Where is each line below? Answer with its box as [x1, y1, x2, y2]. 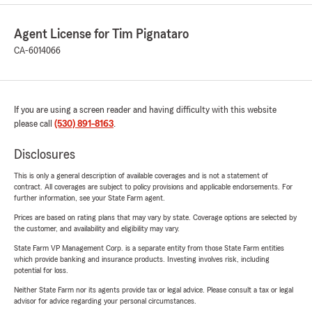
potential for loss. [14, 266, 68, 275]
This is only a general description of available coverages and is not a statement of [14, 171, 268, 180]
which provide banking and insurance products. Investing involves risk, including [14, 255, 270, 264]
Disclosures [14, 148, 75, 162]
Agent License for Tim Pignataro [14, 27, 189, 42]
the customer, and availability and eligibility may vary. [14, 224, 180, 233]
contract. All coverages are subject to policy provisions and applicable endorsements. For [14, 182, 292, 192]
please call [14, 119, 54, 130]
